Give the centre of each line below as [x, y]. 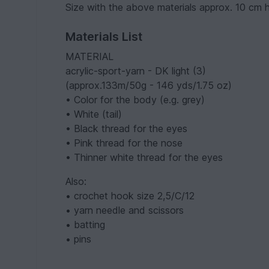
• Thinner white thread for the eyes [144, 158]
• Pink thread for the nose [124, 143]
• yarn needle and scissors [125, 210]
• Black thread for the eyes [127, 129]
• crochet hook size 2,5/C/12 [130, 196]
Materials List [104, 37]
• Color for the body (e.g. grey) [135, 100]
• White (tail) [94, 114]
